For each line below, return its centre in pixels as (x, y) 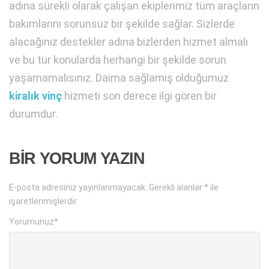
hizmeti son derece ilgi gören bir (139, 95)
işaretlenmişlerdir (43, 201)
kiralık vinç (35, 95)
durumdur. (33, 113)
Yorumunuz (32, 221)
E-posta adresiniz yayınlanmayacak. (78, 187)
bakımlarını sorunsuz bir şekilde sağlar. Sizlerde (122, 23)
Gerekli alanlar (177, 187)
